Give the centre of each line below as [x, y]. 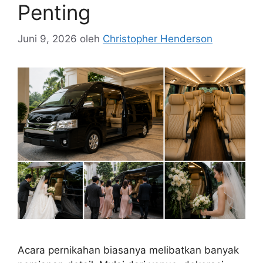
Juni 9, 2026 [47, 38]
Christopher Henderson [158, 38]
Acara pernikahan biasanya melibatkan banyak [128, 250]
